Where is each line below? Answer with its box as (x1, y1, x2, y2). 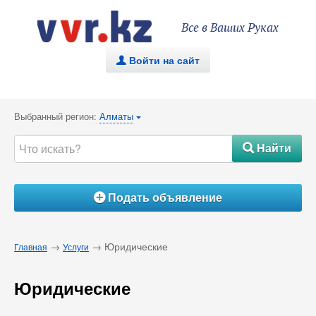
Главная (14, 241, 47, 253)
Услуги (63, 241, 89, 253)
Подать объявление (105, 189, 222, 205)
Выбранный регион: (14, 109, 99, 123)
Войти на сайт (129, 53, 200, 67)
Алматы (99, 109, 133, 123)
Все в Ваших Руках (181, 21, 279, 35)
